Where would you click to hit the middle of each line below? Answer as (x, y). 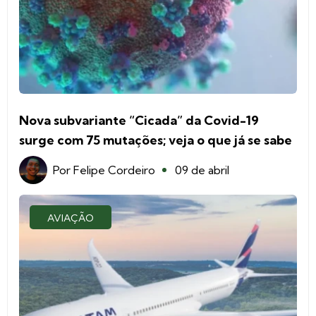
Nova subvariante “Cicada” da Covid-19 (139, 120)
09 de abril (202, 170)
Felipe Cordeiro (114, 170)
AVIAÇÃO (71, 218)
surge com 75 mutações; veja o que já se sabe (156, 140)
